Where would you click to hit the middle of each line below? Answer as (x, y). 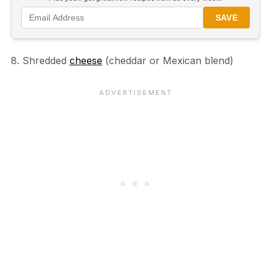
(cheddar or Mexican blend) (168, 61)
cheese (86, 61)
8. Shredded (40, 61)
